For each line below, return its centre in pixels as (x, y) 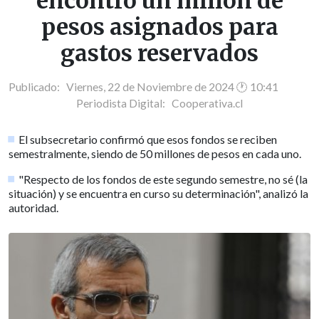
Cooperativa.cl (207, 104)
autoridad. (33, 208)
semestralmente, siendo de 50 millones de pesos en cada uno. (155, 154)
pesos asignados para (159, 27)
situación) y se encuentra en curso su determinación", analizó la (158, 194)
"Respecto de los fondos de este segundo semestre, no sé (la (163, 179)
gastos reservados (159, 54)
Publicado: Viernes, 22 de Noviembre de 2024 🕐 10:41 (143, 87)
